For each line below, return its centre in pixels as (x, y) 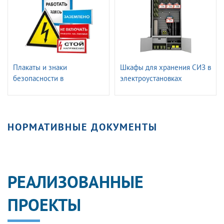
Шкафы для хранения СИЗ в (165, 67)
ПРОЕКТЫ (44, 204)
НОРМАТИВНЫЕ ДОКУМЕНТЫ (82, 127)
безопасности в (38, 78)
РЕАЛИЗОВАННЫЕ (75, 181)
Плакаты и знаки (40, 67)
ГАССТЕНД (137, 89)
